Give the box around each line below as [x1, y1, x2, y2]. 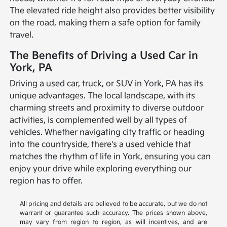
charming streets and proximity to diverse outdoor [10, 103, 204, 113]
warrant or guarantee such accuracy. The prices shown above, [19, 209, 208, 217]
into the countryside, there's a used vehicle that [10, 139, 192, 149]
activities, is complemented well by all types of [10, 115, 187, 125]
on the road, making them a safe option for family [10, 18, 201, 28]
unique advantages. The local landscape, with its [10, 91, 196, 101]
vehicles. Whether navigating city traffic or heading [10, 127, 205, 137]
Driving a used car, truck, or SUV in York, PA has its [10, 79, 204, 89]
